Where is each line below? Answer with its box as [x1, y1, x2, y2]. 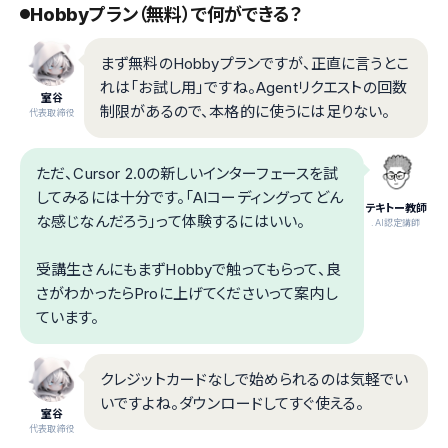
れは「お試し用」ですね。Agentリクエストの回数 [100, 77, 408, 97]
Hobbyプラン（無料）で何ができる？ [30, 3, 303, 25]
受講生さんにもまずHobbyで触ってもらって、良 [36, 259, 341, 279]
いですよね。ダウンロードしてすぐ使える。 [100, 393, 365, 413]
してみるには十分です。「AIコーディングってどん [36, 187, 343, 207]
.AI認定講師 [371, 216, 421, 228]
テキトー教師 [364, 200, 428, 215]
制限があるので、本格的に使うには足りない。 [100, 101, 391, 121]
